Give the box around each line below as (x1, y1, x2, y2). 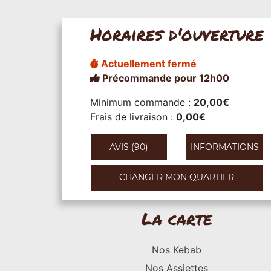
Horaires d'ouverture (90, 21, 264, 46)
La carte (141, 206, 212, 230)
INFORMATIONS (190, 141, 259, 152)
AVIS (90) (109, 141, 148, 152)
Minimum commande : (90, 96, 194, 108)
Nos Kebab (152, 244, 201, 256)
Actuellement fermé (98, 57, 197, 70)
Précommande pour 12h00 (99, 71, 229, 84)
